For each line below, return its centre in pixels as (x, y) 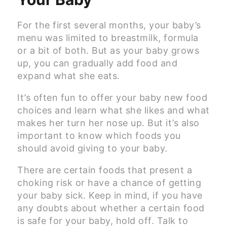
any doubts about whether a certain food (111, 208)
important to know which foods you (99, 136)
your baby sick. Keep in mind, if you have (110, 196)
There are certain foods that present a (105, 170)
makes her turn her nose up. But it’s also (108, 123)
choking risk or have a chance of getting (109, 183)
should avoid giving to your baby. (92, 148)
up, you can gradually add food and (97, 63)
